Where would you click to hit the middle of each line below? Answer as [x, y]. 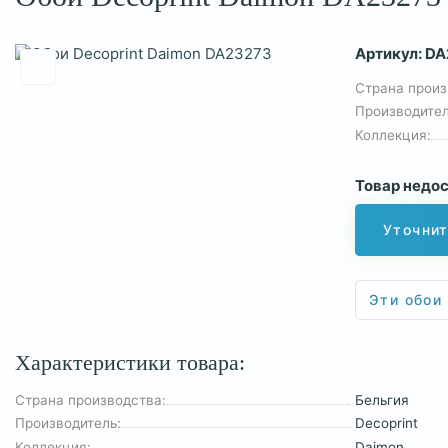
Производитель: [68, 423]
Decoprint [386, 423]
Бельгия [382, 399]
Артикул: [390, 53]
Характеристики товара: [130, 363]
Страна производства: [90, 399]
